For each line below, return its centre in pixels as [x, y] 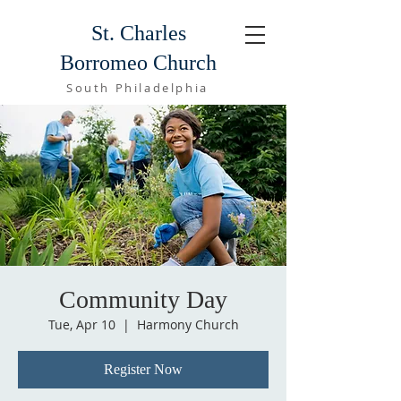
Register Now [143, 369]
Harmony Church [188, 324]
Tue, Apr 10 [81, 324]
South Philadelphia [137, 88]
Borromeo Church [138, 63]
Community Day [143, 299]
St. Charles [138, 33]
